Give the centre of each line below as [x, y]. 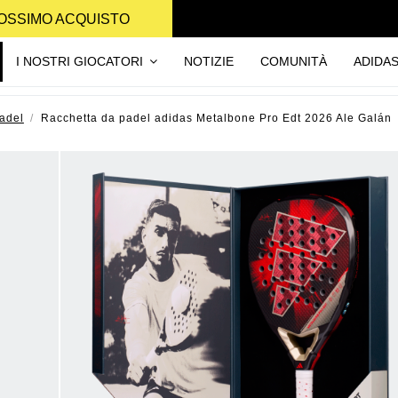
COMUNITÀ [294, 61]
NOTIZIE [209, 61]
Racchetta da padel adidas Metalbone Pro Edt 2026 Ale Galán [217, 118]
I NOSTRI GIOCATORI [82, 61]
